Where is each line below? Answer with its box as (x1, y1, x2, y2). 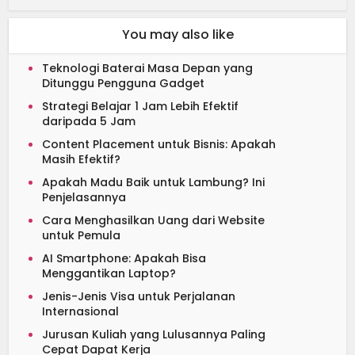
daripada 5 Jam (42, 113, 136, 129)
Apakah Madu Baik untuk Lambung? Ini (42, 174, 265, 190)
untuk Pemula (42, 227, 121, 243)
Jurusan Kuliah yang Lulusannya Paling (42, 326, 266, 342)
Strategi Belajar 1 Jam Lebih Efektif (42, 97, 239, 114)
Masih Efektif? (42, 151, 121, 167)
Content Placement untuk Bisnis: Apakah (42, 136, 277, 152)
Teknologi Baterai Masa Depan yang (42, 59, 254, 76)
